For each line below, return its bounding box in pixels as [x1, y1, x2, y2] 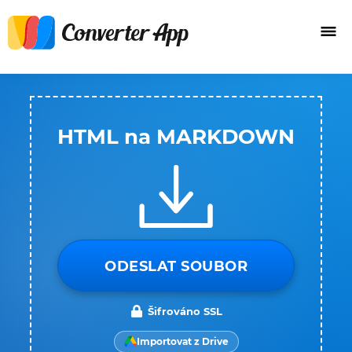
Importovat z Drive [136, 335, 229, 347]
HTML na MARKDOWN [57, 124, 295, 149]
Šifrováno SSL [147, 305, 222, 317]
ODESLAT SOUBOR [104, 258, 247, 275]
